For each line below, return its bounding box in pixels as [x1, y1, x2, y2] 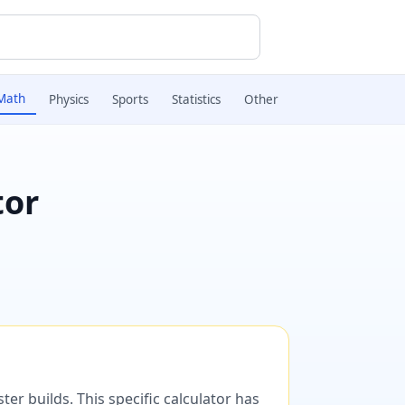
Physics [49, 91, 89, 108]
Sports [112, 91, 148, 108]
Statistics [172, 91, 221, 108]
